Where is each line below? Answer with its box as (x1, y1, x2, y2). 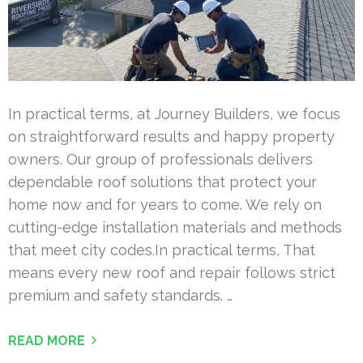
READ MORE (8, 332, 85, 348)
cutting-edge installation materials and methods (8, 218, 342, 236)
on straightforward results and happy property (8, 127, 335, 145)
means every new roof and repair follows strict (8, 263, 335, 281)
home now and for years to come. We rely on (8, 195, 322, 213)
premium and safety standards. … (8, 286, 233, 304)
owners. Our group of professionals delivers (8, 150, 313, 168)
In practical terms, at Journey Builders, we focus (8, 105, 340, 122)
